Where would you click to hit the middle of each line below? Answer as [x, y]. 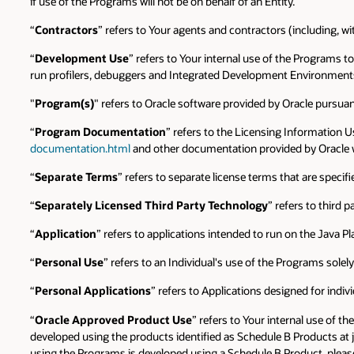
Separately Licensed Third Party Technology [151, 205]
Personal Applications [93, 291]
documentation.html [80, 149]
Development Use [82, 58]
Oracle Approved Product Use [113, 319]
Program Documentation [100, 132]
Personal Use [69, 262]
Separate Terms [76, 177]
